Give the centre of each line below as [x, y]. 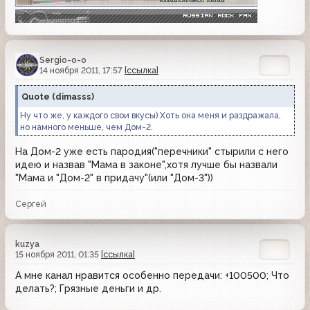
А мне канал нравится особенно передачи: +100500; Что [152, 275]
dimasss [73, 96]
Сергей [31, 203]
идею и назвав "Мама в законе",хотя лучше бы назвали [146, 164]
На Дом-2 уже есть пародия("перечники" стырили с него [152, 151]
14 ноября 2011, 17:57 [82, 70]
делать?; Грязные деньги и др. [88, 288]
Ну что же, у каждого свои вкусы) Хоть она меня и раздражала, [151, 115]
